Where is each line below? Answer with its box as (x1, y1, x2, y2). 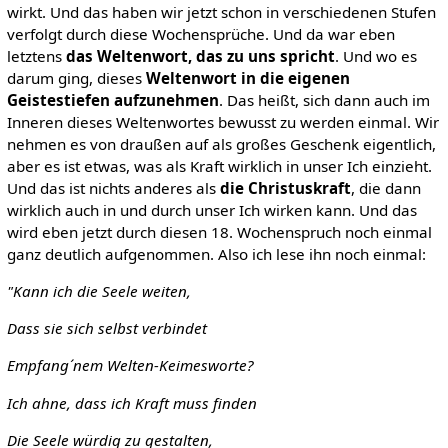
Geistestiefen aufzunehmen (6, 89, 219, 110)
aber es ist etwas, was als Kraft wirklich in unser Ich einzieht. (6, 155, 432, 176)
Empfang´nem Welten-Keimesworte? (6, 355, 254, 376)
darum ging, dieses (6, 67, 146, 88)
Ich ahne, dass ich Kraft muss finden (6, 392, 257, 413)
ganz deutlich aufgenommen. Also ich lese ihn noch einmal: (6, 243, 426, 264)
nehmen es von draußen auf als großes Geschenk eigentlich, (6, 133, 436, 154)
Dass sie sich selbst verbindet (6, 318, 207, 339)
